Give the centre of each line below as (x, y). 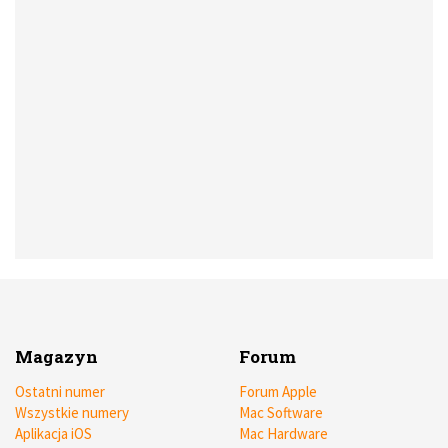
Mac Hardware (283, 434)
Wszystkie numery (72, 413)
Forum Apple (278, 392)
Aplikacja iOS (53, 434)
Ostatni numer (60, 392)
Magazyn (56, 357)
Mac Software (281, 413)
